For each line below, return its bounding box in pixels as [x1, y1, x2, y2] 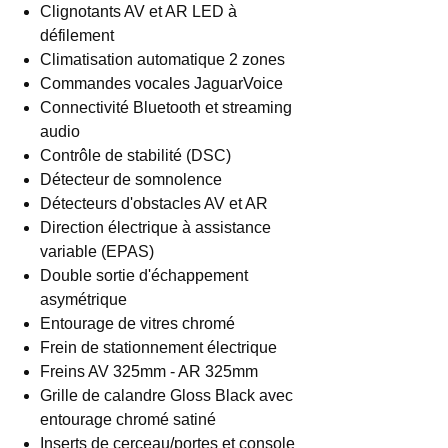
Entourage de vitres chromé [40, 315, 235, 332]
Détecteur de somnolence [40, 171, 222, 188]
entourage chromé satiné [40, 411, 216, 428]
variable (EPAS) [40, 243, 154, 260]
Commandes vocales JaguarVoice [40, 75, 283, 92]
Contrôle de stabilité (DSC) [40, 147, 231, 164]
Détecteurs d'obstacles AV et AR [40, 195, 268, 212]
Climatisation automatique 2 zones [40, 51, 285, 68]
